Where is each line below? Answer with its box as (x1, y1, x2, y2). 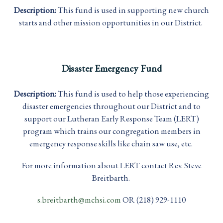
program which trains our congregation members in (22, 125, 201, 136)
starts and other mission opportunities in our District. (19, 17, 204, 28)
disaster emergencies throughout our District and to (22, 100, 201, 111)
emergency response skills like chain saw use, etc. (29, 137, 194, 149)
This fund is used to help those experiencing (58, 88, 209, 99)
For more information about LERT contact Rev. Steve (21, 159, 202, 171)
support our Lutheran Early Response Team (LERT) (24, 112, 199, 124)
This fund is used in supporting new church (58, 4, 209, 16)
